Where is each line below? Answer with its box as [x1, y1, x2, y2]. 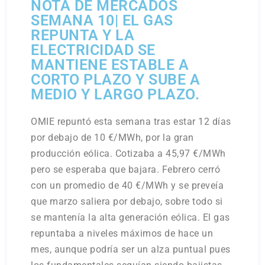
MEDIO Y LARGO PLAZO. [31, 85, 200, 103]
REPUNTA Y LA [31, 26, 135, 44]
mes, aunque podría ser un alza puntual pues [31, 243, 231, 255]
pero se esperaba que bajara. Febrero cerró [31, 163, 221, 175]
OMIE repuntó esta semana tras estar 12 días [31, 115, 231, 127]
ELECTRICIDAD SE [31, 41, 156, 59]
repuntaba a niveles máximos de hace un [31, 227, 214, 239]
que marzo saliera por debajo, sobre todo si [31, 195, 223, 207]
